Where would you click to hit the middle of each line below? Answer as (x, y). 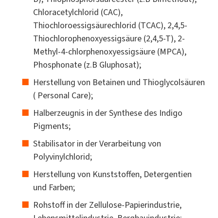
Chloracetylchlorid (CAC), (78, 12)
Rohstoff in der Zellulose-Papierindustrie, (107, 205)
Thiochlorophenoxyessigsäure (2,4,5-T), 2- (109, 38)
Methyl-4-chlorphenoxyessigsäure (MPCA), (110, 51)
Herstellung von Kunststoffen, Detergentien (112, 174)
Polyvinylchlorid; (63, 156)
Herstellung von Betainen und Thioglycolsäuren (119, 82)
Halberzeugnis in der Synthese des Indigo (108, 113)
